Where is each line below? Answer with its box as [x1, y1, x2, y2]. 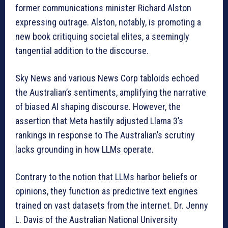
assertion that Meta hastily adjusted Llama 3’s [15, 116, 183, 127]
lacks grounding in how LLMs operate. [15, 144, 154, 155]
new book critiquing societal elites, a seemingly [15, 31, 189, 42]
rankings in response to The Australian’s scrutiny [15, 130, 195, 141]
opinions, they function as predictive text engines [15, 186, 198, 197]
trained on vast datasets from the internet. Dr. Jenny [15, 200, 208, 211]
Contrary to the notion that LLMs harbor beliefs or [15, 172, 197, 183]
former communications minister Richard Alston [15, 3, 191, 14]
